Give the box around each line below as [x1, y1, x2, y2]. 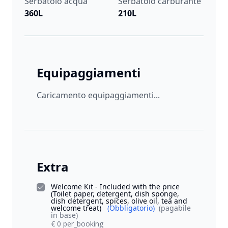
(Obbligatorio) [107, 203, 155, 213]
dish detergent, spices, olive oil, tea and [51, 196, 187, 206]
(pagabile [159, 203, 191, 213]
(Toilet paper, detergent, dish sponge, [51, 189, 179, 199]
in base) [51, 210, 78, 220]
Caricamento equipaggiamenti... [37, 90, 160, 101]
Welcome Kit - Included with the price [51, 182, 180, 192]
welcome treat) [51, 203, 103, 213]
